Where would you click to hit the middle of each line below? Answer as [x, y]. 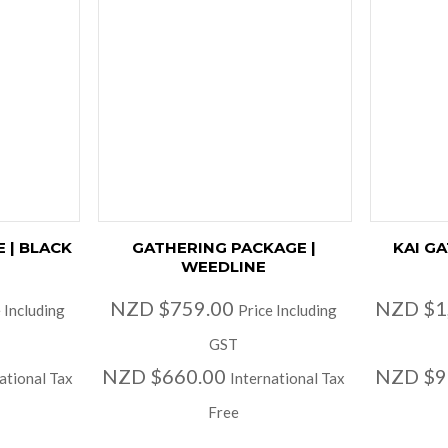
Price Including [288, 310]
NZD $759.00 [174, 308]
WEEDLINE [224, 267]
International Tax [288, 378]
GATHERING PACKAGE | [223, 248]
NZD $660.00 [166, 376]
